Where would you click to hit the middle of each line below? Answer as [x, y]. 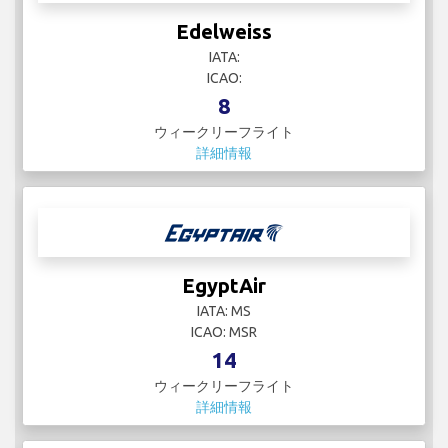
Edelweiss [224, 32]
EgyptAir [224, 286]
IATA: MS [224, 311]
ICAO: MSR [224, 332]
